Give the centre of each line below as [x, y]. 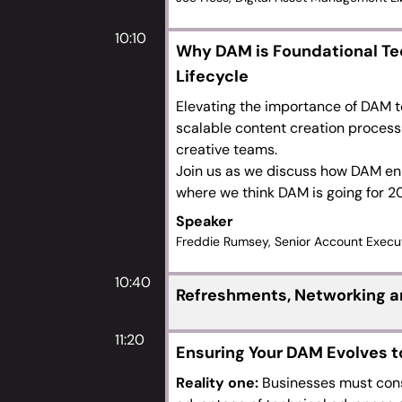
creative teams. [227, 149]
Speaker [205, 221]
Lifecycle [212, 76]
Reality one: [219, 383]
